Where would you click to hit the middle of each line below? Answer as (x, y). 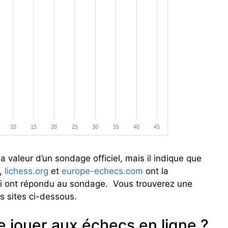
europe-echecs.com (102, 171)
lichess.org (26, 171)
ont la (156, 171)
